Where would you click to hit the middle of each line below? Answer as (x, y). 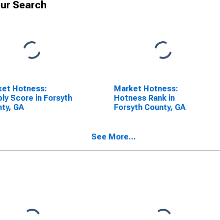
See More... (114, 137)
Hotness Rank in (144, 98)
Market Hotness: (146, 89)
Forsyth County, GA (150, 107)
